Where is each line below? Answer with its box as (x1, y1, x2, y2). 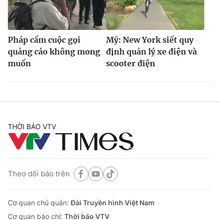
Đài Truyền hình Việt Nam (71, 198, 155, 207)
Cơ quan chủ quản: (8, 198, 71, 207)
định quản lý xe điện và (106, 46, 197, 56)
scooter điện (106, 58, 155, 68)
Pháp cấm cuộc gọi (8, 34, 81, 45)
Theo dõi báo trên (8, 169, 70, 179)
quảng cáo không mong (8, 46, 100, 56)
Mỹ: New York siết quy (106, 34, 193, 45)
